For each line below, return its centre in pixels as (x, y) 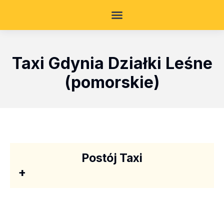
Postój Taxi (112, 158)
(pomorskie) (112, 82)
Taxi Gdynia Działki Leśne (112, 63)
